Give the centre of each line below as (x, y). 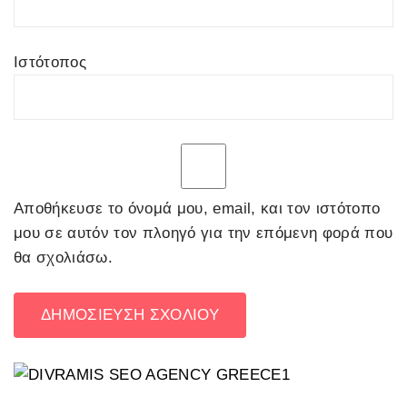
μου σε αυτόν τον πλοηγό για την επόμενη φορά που (203, 233)
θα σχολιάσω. (64, 257)
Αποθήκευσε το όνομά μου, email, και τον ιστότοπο (197, 208)
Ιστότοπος (50, 63)
